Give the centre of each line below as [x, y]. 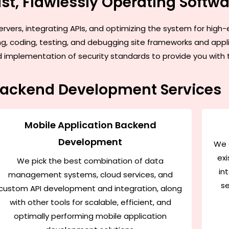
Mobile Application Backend [90, 125]
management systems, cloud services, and [90, 174]
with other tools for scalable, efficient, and [90, 202]
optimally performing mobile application [90, 216]
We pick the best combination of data [90, 161]
